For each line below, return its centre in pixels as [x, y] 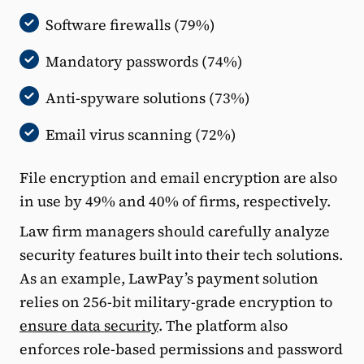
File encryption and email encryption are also [178, 177]
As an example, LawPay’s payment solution [169, 278]
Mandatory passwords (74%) [144, 61]
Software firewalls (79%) [130, 24]
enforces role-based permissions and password [181, 349]
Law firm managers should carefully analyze [175, 231]
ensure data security [89, 325]
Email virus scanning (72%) [141, 134]
